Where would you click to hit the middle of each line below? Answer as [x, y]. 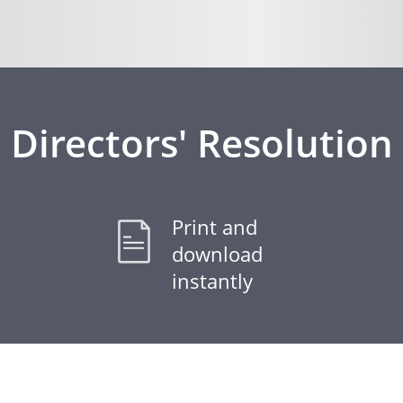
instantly [212, 281]
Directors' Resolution [201, 143]
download [217, 254]
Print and [215, 227]
